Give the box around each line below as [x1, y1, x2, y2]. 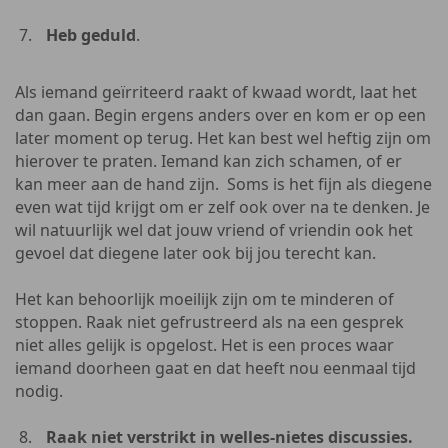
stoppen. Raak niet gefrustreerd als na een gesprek [15, 311, 404, 333]
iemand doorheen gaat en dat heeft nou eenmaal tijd [15, 357, 416, 379]
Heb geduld [46, 24, 136, 46]
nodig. [15, 380, 63, 402]
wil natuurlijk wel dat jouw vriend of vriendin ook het [15, 219, 413, 241]
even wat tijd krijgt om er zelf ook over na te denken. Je [15, 196, 430, 218]
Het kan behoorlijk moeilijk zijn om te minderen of [15, 288, 394, 310]
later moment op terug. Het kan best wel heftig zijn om [15, 127, 431, 149]
